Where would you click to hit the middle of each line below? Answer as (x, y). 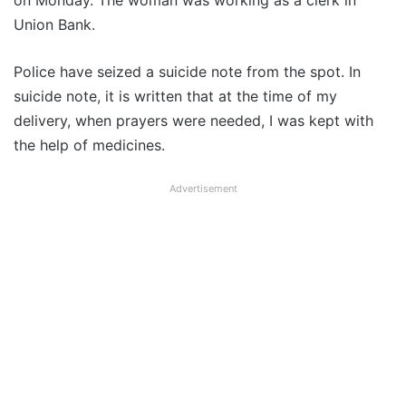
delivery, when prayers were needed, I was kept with (193, 121)
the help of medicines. (89, 145)
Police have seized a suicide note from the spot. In (187, 72)
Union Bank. (54, 25)
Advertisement (203, 189)
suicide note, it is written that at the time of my (175, 97)
